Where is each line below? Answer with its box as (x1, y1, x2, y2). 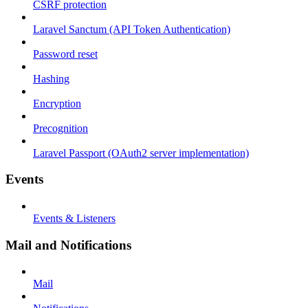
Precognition (33, 122, 88, 134)
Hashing (33, 72, 69, 85)
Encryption (33, 97, 81, 109)
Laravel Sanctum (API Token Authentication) (33, 23, 230, 35)
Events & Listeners (33, 212, 115, 224)
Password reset (33, 47, 98, 60)
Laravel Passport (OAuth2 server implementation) (33, 146, 249, 159)
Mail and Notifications (5, 237, 131, 252)
